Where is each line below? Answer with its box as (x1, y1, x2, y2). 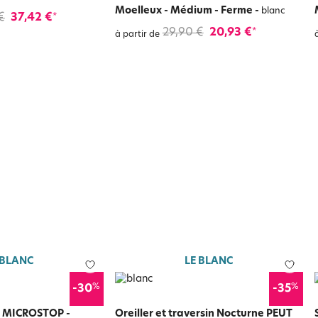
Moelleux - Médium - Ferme (114, 6, 253, 16)
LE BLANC (185, 256, 234, 267)
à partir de (114, 31, 160, 39)
